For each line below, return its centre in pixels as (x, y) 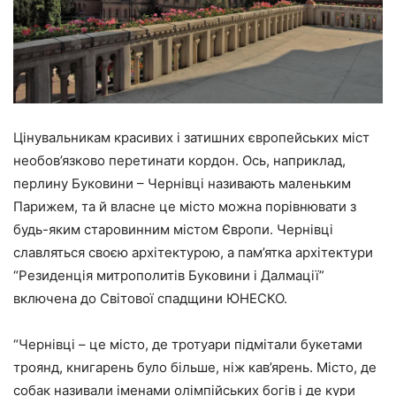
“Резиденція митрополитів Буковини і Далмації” (169, 276)
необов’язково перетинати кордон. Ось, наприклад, (179, 161)
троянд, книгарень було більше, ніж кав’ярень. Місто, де (195, 368)
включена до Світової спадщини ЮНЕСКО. (150, 299)
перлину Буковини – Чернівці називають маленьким (182, 184)
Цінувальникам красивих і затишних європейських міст (191, 138)
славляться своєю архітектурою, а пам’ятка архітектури (193, 253)
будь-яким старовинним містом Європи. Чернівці (173, 230)
